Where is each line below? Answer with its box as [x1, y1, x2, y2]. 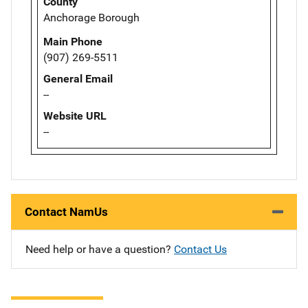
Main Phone [43, 35, 102, 49]
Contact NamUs [25, 205, 108, 219]
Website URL [43, 109, 107, 123]
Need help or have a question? [25, 243, 174, 256]
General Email [43, 72, 113, 86]
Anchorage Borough [43, 11, 140, 25]
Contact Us [174, 243, 227, 256]
